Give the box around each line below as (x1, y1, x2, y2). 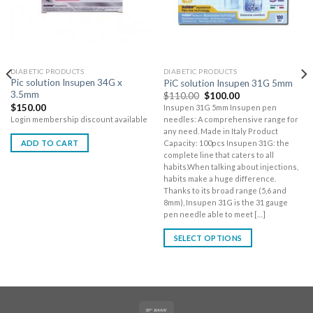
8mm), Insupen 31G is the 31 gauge (163, 198, 288, 208)
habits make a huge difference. (163, 174, 276, 184)
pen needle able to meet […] (163, 210, 265, 219)
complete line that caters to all (163, 150, 274, 160)
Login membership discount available (10, 114, 147, 124)
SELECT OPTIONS (173, 233, 242, 243)
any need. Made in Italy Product (163, 126, 278, 136)
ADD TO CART (20, 138, 79, 147)
